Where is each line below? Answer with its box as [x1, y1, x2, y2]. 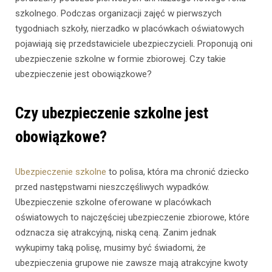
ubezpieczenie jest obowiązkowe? [15, 69, 152, 80]
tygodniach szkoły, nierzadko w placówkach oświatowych [15, 23, 244, 35]
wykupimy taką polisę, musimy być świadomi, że [15, 242, 206, 253]
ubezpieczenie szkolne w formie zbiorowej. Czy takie [15, 53, 226, 65]
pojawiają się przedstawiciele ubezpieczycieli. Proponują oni [15, 38, 253, 50]
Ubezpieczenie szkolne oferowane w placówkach [15, 196, 211, 208]
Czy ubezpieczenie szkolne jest [15, 103, 208, 122]
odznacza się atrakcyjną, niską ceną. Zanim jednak [15, 226, 216, 238]
